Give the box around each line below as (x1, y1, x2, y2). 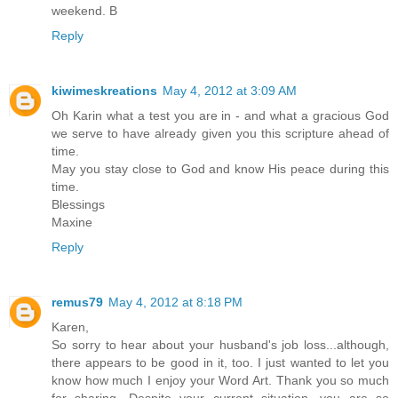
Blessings (52, 197, 105, 212)
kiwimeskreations (52, 84, 157, 99)
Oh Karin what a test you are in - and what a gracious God (52, 108, 389, 123)
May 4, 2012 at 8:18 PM (108, 295, 243, 310)
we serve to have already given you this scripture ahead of (52, 126, 389, 141)
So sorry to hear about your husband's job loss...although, (52, 338, 389, 353)
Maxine (52, 215, 92, 230)
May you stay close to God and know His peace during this (52, 162, 389, 177)
